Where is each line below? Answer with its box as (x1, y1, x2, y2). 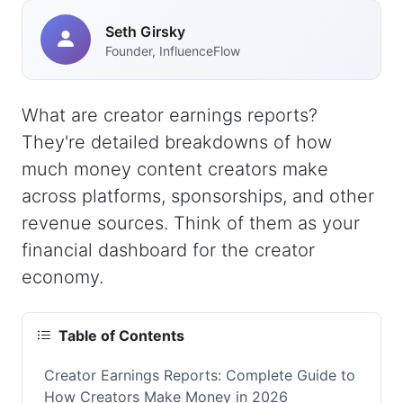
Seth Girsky (105, 22, 185, 40)
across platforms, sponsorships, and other (22, 185, 374, 207)
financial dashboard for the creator (22, 239, 315, 261)
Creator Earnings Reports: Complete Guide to (44, 366, 355, 385)
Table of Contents (58, 327, 184, 345)
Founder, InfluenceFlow (105, 42, 240, 58)
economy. (22, 266, 103, 288)
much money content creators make (22, 158, 328, 180)
